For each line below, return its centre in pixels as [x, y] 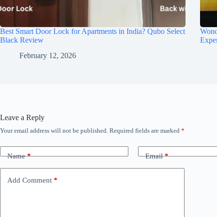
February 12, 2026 [48, 56]
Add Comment [30, 180]
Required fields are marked [145, 131]
